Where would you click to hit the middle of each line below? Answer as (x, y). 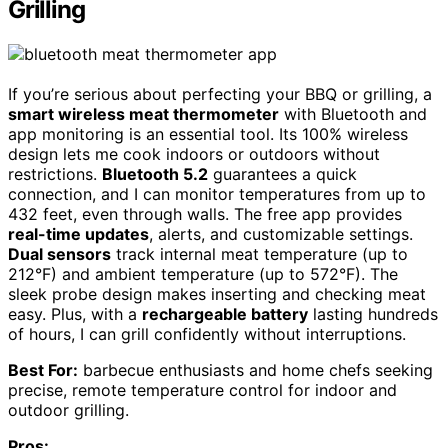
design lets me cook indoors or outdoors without (194, 154)
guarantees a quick (282, 174)
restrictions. (55, 174)
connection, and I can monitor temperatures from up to (217, 194)
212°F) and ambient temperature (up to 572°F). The (203, 274)
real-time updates (78, 234)
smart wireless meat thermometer (143, 114)
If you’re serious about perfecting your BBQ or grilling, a (220, 94)
